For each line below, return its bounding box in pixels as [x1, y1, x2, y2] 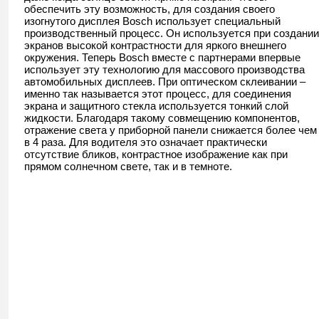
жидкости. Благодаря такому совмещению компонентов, [24, 112, 300, 125]
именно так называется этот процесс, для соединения [24, 88, 291, 100]
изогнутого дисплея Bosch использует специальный [24, 15, 281, 28]
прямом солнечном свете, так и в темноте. [24, 160, 232, 173]
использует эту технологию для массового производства [24, 63, 305, 76]
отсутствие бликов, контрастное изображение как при [24, 148, 288, 161]
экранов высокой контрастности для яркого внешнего [24, 39, 286, 52]
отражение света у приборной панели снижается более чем [24, 124, 317, 137]
